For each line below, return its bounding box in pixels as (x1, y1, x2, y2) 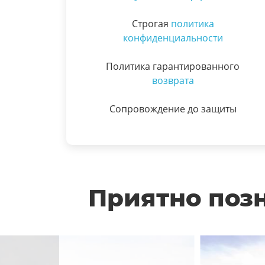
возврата (151, 74, 194, 87)
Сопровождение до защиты (109, 102, 237, 115)
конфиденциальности (122, 31, 223, 44)
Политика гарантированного (106, 60, 240, 73)
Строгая (131, 17, 171, 30)
